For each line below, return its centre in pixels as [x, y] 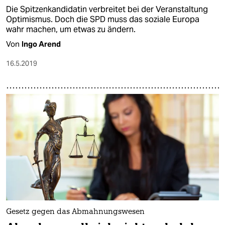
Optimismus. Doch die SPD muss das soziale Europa [103, 20]
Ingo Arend [41, 44]
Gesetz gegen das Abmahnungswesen [75, 212]
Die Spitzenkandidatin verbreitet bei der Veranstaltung [107, 10]
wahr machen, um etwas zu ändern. [71, 30]
